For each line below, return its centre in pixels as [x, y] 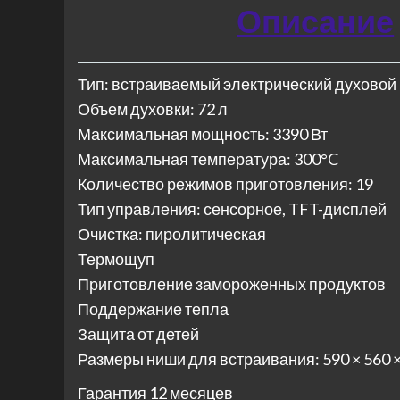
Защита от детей [138, 334]
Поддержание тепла [153, 309]
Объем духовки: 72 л [153, 109]
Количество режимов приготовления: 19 [225, 184]
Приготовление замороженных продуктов [232, 284]
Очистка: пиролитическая [172, 234]
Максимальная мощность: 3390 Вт [203, 134]
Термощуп [116, 259]
